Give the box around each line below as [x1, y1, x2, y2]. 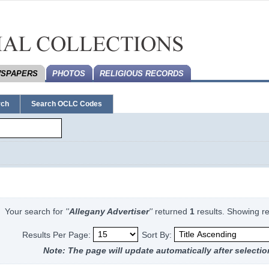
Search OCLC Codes [31, 100, 102, 107]
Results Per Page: [22, 229, 94, 240]
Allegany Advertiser [68, 206, 149, 216]
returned [152, 206, 190, 216]
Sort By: [142, 229, 172, 240]
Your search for [4, 206, 65, 216]
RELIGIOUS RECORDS [100, 69, 184, 78]
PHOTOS [52, 69, 85, 78]
